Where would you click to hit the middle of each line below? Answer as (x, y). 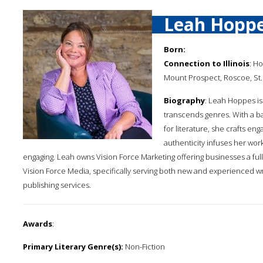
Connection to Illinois (207, 63)
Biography (184, 100)
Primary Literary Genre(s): (73, 247)
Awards (38, 224)
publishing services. (57, 185)
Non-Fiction (144, 247)
